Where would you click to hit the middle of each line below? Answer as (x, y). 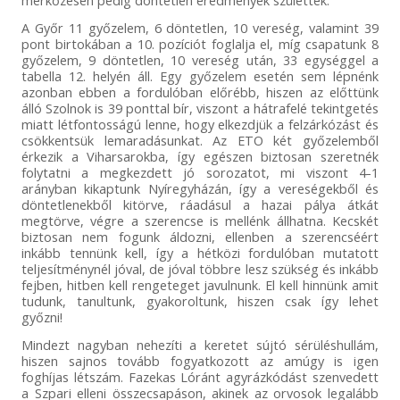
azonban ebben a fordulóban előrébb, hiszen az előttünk (200, 92)
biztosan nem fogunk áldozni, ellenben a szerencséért (200, 236)
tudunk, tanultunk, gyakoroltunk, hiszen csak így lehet (200, 300)
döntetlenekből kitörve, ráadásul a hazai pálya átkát (200, 204)
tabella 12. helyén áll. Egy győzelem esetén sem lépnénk (200, 75)
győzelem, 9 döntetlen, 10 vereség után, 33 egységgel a (200, 59)
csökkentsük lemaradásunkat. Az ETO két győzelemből (200, 140)
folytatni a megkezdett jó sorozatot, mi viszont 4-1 (200, 172)
